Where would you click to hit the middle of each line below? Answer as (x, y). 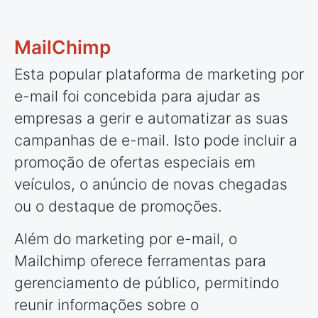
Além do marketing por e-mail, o (126, 239)
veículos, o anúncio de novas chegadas (151, 185)
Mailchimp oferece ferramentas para (140, 261)
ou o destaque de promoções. (118, 207)
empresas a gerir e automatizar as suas (151, 119)
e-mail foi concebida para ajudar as (137, 97)
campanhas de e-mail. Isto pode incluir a (156, 141)
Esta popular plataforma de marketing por (159, 75)
